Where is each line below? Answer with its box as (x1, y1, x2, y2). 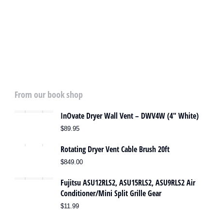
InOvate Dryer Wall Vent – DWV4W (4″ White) (61, 110, 199, 121)
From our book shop (15, 89, 83, 100)
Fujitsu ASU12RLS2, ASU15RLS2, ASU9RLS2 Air (61, 177, 195, 188)
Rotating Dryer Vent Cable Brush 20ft (61, 144, 170, 155)
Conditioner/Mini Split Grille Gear (61, 188, 161, 199)
